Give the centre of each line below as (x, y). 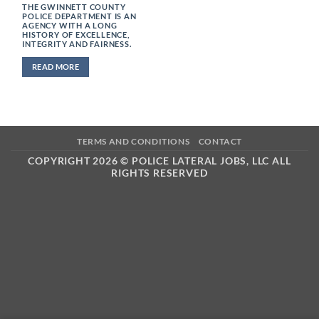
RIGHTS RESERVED (159, 172)
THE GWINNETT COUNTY (74, 7)
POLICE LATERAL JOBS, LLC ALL (211, 160)
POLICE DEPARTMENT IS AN (79, 16)
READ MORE (56, 67)
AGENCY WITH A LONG (70, 26)
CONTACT (220, 141)
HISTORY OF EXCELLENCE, (76, 35)
